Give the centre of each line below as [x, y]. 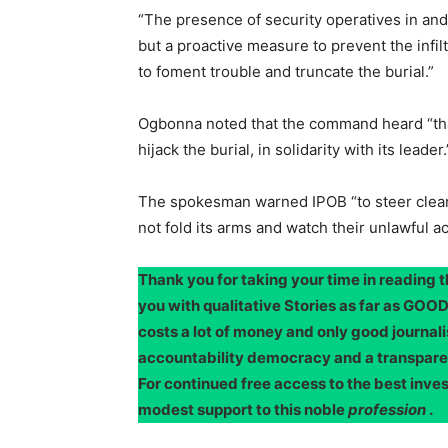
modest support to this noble [243, 409]
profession [387, 409]
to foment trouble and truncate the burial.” [286, 71]
